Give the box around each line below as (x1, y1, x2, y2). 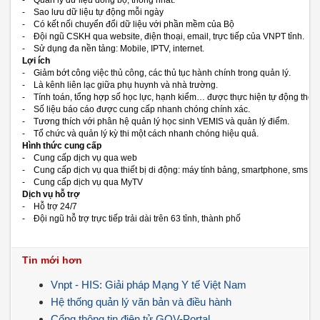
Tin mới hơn (22, 254, 82, 266)
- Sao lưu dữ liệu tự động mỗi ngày (22, 7, 164, 17)
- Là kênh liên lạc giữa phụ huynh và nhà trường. (22, 80, 218, 90)
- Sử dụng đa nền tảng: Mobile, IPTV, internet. (22, 44, 204, 54)
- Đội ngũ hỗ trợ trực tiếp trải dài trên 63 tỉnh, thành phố (22, 214, 241, 224)
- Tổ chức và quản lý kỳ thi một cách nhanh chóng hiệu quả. (22, 129, 259, 139)
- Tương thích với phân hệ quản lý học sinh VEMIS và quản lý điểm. (22, 116, 289, 126)
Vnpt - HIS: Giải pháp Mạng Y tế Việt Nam (51, 279, 246, 291)
